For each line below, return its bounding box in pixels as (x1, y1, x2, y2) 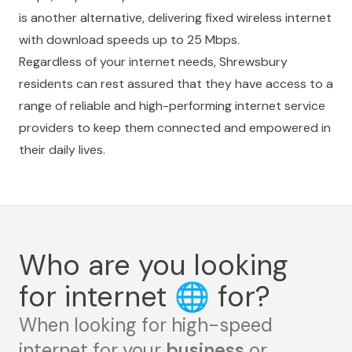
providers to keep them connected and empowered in (19, 119, 331, 136)
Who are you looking (19, 247, 288, 284)
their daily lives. (19, 141, 105, 158)
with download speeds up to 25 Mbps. (19, 31, 240, 48)
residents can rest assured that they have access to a (19, 75, 333, 92)
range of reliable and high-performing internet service (19, 97, 325, 114)
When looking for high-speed (19, 313, 273, 337)
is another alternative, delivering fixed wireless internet (19, 9, 332, 26)
